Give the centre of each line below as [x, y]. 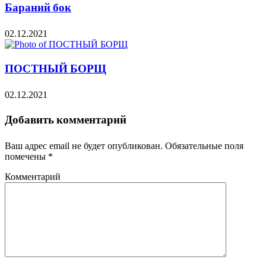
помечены [26, 156]
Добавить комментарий [66, 120]
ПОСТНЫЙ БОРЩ [56, 70]
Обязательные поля [203, 145]
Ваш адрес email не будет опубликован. [84, 145]
